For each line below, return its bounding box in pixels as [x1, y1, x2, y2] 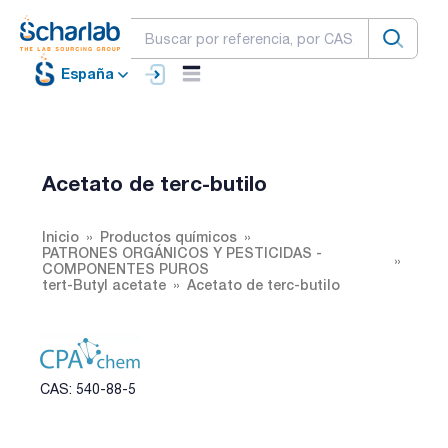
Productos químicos [100, 227, 237, 245]
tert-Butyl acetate [42, 275, 166, 293]
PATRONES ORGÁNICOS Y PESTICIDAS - [42, 243, 322, 261]
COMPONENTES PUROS [42, 259, 209, 277]
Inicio [42, 227, 79, 245]
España [61, 65, 114, 83]
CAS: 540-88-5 [40, 380, 136, 397]
